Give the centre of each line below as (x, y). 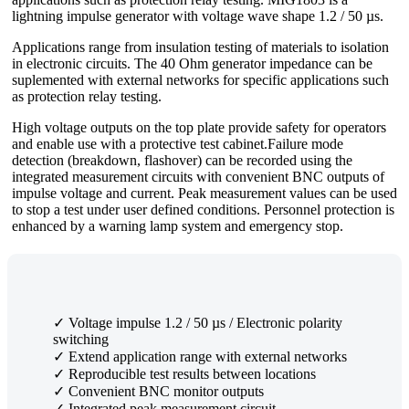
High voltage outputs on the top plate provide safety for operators (199, 127)
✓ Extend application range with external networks (200, 356)
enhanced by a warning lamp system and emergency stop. (178, 225)
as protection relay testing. (89, 96)
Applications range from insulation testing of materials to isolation (200, 47)
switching (81, 339)
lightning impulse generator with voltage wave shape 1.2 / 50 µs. (198, 16)
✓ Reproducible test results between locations (184, 373)
